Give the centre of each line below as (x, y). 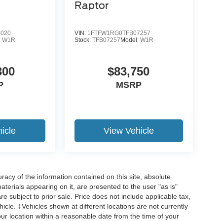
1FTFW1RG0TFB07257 (119, 33)
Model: (130, 40)
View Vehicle (129, 131)
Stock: (83, 40)
